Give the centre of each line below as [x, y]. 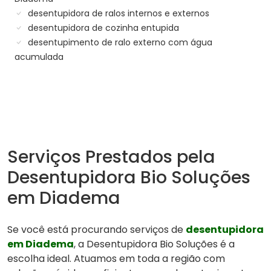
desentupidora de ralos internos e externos [117, 14]
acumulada [39, 57]
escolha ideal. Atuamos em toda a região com [116, 259]
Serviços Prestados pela [111, 157]
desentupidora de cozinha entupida [102, 28]
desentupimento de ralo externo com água [119, 43]
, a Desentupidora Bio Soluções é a [154, 244]
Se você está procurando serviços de [96, 230]
